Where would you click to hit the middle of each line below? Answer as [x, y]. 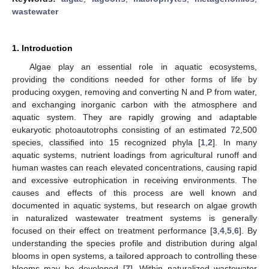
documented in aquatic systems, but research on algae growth [134, 205]
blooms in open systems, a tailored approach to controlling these [134, 255]
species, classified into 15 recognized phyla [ [106, 142]
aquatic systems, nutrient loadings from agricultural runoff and [134, 155]
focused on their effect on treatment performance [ [112, 230]
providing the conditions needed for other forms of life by [134, 79]
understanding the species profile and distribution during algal [134, 243]
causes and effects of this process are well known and [134, 192]
